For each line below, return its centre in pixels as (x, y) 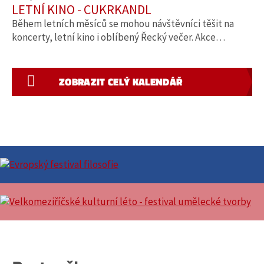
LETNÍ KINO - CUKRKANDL (82, 10)
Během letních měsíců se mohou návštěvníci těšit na (123, 24)
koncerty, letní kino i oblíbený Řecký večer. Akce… (118, 37)
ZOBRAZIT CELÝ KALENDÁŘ (121, 82)
